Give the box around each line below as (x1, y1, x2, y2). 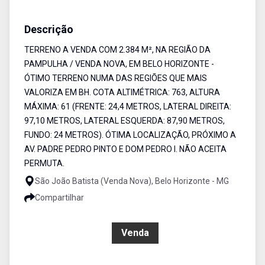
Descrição (24, 23, 73, 35)
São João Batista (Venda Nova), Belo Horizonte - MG (35, 176, 229, 186)
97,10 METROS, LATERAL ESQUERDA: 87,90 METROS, (24, 116, 225, 125)
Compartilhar (35, 193, 84, 202)
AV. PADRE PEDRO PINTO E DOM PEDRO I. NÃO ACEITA (24, 144, 227, 154)
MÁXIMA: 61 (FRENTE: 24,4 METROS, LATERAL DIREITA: (24, 102, 231, 111)
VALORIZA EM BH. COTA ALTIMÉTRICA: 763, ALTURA (24, 88, 220, 97)
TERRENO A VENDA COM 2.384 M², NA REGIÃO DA (24, 45, 211, 54)
